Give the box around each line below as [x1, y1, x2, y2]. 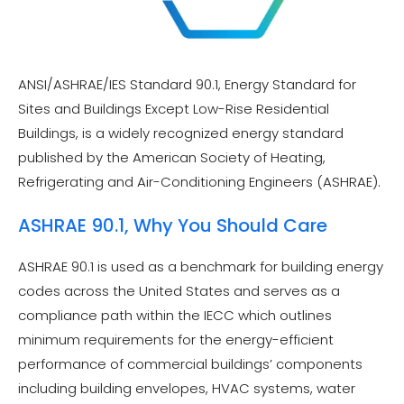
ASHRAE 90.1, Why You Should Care [18, 212, 327, 238]
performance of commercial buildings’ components [18, 353, 363, 373]
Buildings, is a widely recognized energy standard [18, 124, 344, 142]
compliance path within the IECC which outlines [18, 305, 332, 325]
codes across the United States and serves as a [18, 280, 340, 300]
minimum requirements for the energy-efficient [18, 329, 334, 349]
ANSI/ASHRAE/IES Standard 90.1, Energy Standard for [18, 75, 356, 94]
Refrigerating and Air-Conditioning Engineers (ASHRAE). [18, 172, 381, 191]
